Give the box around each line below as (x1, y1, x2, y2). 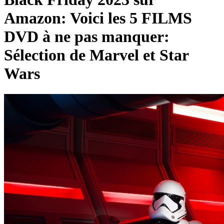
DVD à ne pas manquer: (4, 27, 169, 46)
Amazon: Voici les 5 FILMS (4, 9, 192, 27)
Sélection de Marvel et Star (4, 46, 188, 64)
